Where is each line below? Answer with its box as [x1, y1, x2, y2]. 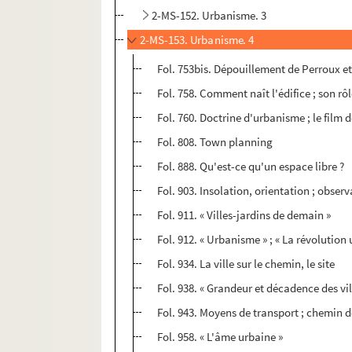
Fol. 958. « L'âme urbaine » [157, 329, 284, 345]
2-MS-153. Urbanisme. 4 [139, 32, 255, 48]
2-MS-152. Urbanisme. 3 [152, 8, 267, 24]
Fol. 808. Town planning [157, 134, 273, 150]
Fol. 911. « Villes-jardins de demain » [157, 207, 332, 223]
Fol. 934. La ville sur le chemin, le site [157, 256, 335, 272]
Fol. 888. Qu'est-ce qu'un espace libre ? [157, 159, 345, 174]
